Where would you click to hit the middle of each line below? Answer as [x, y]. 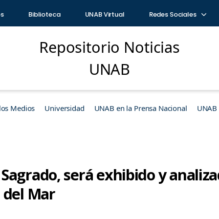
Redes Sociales [173, 14]
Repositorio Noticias [109, 47]
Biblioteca [44, 14]
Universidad [65, 108]
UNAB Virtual [105, 14]
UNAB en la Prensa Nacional [141, 108]
